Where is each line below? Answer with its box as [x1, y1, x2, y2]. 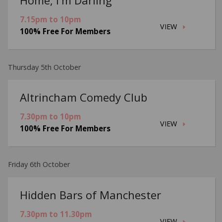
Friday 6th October [8, 160, 70, 169]
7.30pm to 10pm [20, 111, 81, 122]
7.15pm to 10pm [20, 14, 81, 24]
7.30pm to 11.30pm [20, 209, 92, 219]
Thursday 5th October [8, 62, 81, 72]
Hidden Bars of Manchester [20, 187, 162, 202]
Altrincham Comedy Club [20, 90, 148, 105]
